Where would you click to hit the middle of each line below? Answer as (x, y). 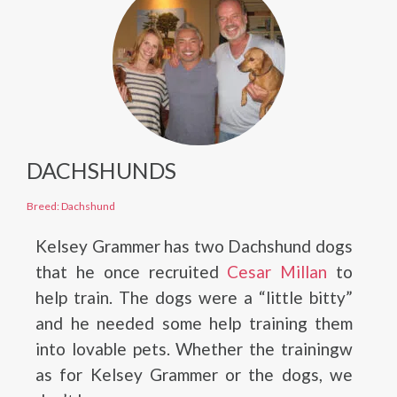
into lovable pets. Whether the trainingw (194, 349)
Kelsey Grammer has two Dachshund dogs (194, 246)
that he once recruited (132, 272)
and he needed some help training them (194, 323)
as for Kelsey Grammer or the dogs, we (194, 374)
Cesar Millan (277, 272)
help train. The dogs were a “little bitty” (194, 297)
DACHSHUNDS (101, 170)
